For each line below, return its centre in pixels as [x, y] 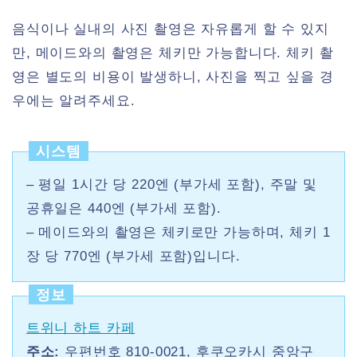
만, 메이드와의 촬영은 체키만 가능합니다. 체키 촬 [173, 53]
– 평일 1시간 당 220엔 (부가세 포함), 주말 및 [171, 184]
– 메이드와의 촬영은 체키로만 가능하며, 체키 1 [178, 232]
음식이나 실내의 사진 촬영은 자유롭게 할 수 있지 [171, 29]
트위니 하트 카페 [80, 328]
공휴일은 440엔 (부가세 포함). [124, 208]
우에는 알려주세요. [74, 100]
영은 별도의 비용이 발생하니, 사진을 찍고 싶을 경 [173, 76]
